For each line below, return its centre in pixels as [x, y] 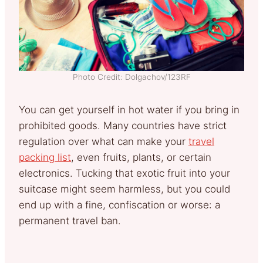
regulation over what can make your [104, 141]
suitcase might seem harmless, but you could [124, 189]
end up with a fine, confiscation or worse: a [119, 205]
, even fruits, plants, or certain [141, 157]
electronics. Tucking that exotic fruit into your [124, 173]
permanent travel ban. [70, 220]
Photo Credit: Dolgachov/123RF [131, 77]
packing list [45, 157]
